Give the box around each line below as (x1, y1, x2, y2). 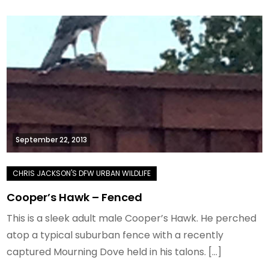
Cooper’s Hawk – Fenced (7, 190, 143, 205)
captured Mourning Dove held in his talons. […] (7, 245, 222, 259)
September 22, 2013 (16, 134, 88, 145)
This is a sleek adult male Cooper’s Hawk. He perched (7, 211, 257, 226)
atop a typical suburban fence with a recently (7, 228, 224, 243)
